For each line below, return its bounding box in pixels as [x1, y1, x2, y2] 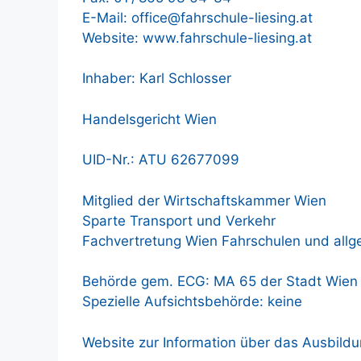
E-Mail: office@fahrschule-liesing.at [82, 9, 313, 26]
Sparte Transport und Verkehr [82, 212, 276, 229]
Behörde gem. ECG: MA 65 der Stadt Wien [82, 273, 358, 289]
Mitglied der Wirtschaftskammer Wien [82, 192, 326, 209]
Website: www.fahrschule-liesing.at [82, 29, 312, 46]
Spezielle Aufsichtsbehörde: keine [82, 293, 302, 309]
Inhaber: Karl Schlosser [82, 70, 231, 86]
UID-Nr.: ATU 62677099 [82, 151, 239, 168]
